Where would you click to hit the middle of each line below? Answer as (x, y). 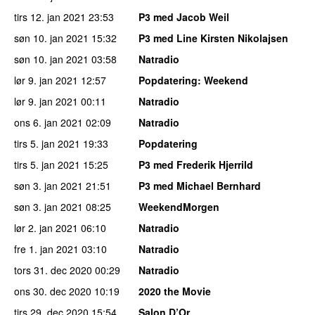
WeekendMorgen (179, 207)
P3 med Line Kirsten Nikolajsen (213, 38)
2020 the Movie (175, 291)
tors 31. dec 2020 (53, 270)
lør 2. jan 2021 (46, 228)
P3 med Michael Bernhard (200, 186)
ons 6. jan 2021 (49, 123)
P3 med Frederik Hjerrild (196, 165)
